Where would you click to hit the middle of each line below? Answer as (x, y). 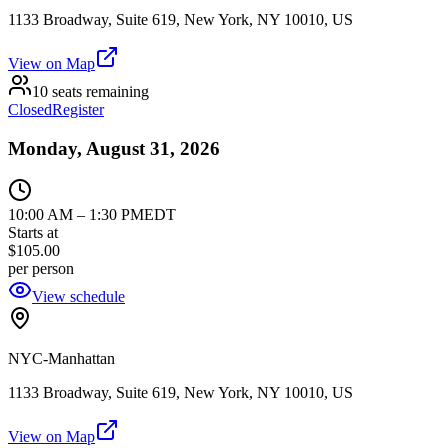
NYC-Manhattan (61, 359)
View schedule (78, 297)
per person (41, 269)
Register (78, 109)
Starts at (33, 233)
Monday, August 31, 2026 (114, 148)
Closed (30, 109)
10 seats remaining (90, 91)
